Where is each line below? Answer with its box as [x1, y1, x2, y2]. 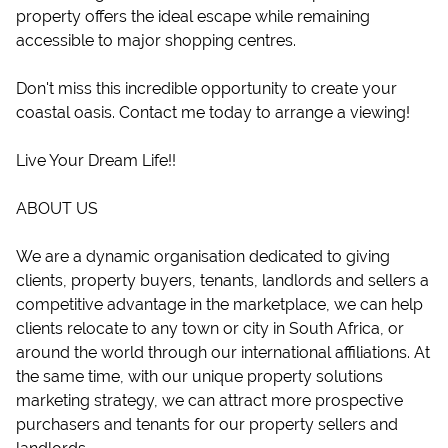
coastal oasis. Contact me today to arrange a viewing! [16, 103, 410, 122]
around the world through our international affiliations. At [16, 343, 430, 362]
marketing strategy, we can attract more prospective [16, 391, 403, 410]
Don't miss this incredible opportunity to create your [16, 79, 397, 98]
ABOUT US [16, 199, 98, 218]
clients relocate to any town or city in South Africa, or [16, 319, 404, 338]
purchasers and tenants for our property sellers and [16, 415, 398, 434]
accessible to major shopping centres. [16, 31, 296, 50]
